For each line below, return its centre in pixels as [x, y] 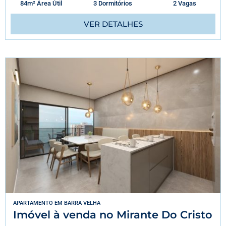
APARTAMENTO [33, 203]
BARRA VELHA [82, 203]
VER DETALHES [113, 24]
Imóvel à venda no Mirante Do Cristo [113, 215]
